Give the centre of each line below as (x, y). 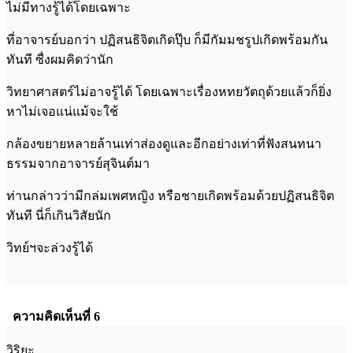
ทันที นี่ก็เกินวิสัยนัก (59, 215)
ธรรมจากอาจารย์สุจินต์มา (78, 163)
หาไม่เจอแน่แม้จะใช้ (62, 111)
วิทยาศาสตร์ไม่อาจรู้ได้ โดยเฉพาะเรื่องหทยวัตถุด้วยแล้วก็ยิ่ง (169, 91)
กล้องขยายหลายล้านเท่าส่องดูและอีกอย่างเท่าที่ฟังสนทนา (164, 143)
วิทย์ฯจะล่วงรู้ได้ (50, 247)
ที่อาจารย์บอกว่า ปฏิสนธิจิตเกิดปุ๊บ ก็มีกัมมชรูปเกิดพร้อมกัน (167, 39)
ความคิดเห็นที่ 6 (56, 316)
